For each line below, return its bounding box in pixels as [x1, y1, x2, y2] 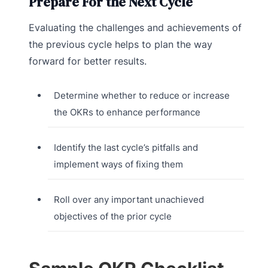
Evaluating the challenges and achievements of [29, 22, 242, 34]
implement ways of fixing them [53, 159, 183, 170]
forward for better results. [29, 55, 147, 68]
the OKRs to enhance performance [53, 106, 200, 118]
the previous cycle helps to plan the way [29, 38, 212, 51]
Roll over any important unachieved [53, 194, 204, 206]
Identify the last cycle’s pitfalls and [53, 142, 198, 154]
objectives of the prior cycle [53, 211, 172, 223]
